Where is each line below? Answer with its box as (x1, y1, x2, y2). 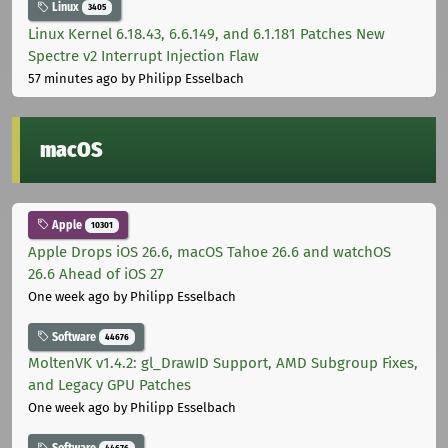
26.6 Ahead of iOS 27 (28, 264, 164, 283)
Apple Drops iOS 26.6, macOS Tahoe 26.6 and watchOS (28, 242, 391, 261)
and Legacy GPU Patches (28, 376, 191, 395)
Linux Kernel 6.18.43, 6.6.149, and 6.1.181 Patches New (28, 24, 385, 43)
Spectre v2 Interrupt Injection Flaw (28, 46, 259, 65)
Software (49, 329, 99, 344)
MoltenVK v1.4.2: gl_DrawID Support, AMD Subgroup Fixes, (28, 354, 418, 373)
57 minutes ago (28, 70, 118, 86)
